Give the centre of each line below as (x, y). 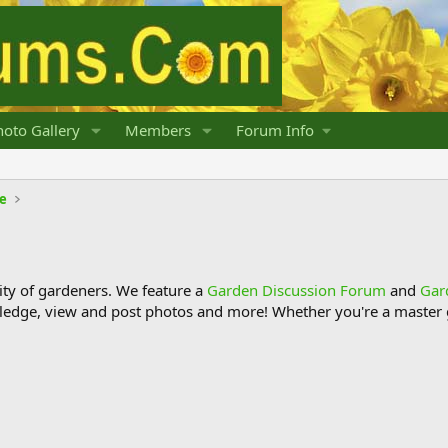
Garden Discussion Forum (296, 290)
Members (157, 130)
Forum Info (274, 130)
